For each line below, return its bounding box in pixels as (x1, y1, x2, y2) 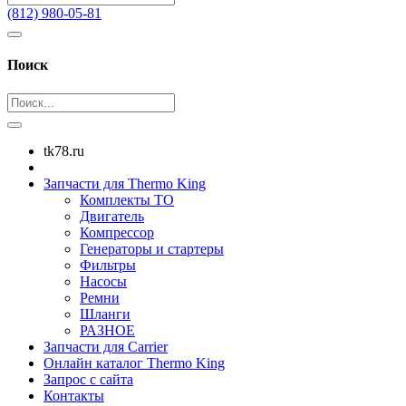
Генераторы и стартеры (80, 240, 224, 256)
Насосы (80, 273, 127, 289)
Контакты (43, 387, 104, 403)
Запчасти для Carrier (43, 338, 168, 354)
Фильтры (80, 256, 136, 273)
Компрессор (80, 224, 154, 240)
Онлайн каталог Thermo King (43, 354, 225, 371)
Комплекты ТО (80, 191, 174, 208)
